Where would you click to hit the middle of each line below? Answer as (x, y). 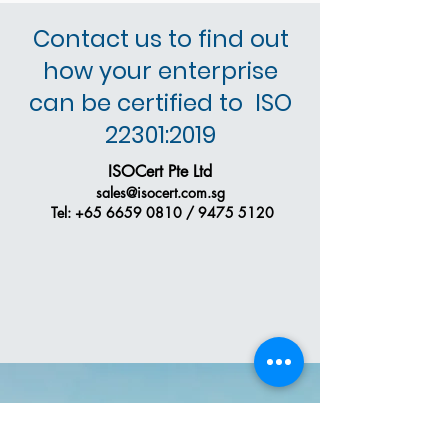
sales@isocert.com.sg (160, 192)
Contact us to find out (160, 39)
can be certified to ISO (160, 103)
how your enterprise (160, 71)
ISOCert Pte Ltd (160, 171)
